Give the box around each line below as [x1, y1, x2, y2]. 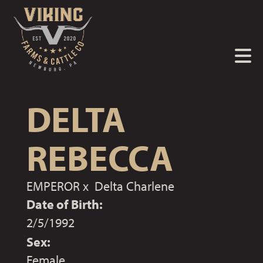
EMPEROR [26, 178, 80, 194]
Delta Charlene [95, 178, 174, 194]
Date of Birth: [26, 196, 103, 213]
